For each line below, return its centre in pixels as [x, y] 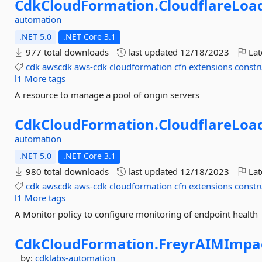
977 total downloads [66, 52]
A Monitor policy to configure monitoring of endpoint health [137, 214]
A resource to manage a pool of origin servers [107, 95]
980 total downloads [66, 171]
